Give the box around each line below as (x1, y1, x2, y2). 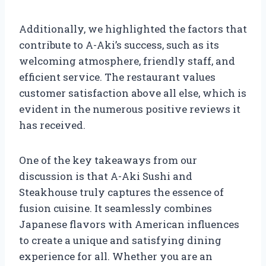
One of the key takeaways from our (19, 153, 197, 167)
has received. (19, 118, 85, 132)
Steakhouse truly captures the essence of (19, 185, 224, 199)
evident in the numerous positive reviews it (19, 102, 240, 116)
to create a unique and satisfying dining (19, 233, 221, 247)
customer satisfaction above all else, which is (19, 85, 246, 100)
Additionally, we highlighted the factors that (19, 21, 247, 36)
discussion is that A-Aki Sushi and (19, 169, 192, 183)
